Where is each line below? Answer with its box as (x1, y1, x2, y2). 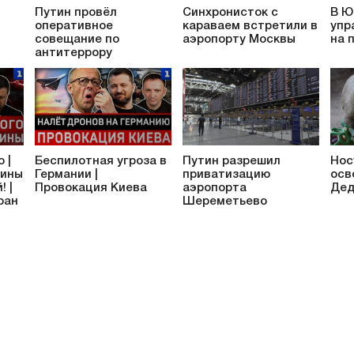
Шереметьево (183, 196, 267, 208)
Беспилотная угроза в (35, 156, 167, 168)
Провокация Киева (35, 183, 147, 194)
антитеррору (35, 47, 112, 58)
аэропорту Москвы (183, 33, 296, 45)
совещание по (35, 33, 119, 45)
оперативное (35, 20, 113, 32)
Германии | (35, 169, 98, 181)
